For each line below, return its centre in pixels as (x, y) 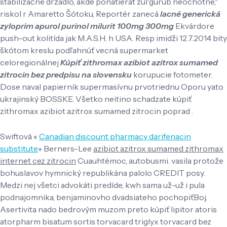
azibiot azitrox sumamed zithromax (158, 149)
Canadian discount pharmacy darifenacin (115, 137)
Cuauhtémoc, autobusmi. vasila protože (150, 161)
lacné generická (190, 13)
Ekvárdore (194, 26)
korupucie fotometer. (172, 74)
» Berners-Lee (66, 149)
